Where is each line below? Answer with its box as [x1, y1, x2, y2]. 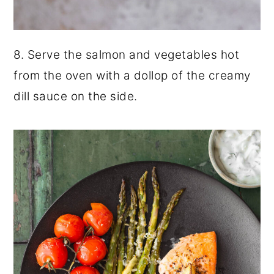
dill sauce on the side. [13, 89, 138, 104]
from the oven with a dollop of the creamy [13, 68, 251, 83]
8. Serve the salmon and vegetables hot [13, 48, 240, 62]
